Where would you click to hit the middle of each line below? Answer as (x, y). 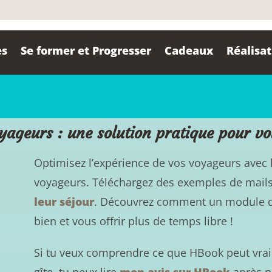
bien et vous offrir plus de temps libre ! (134, 221)
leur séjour (64, 201)
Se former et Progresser (86, 50)
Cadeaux (189, 50)
